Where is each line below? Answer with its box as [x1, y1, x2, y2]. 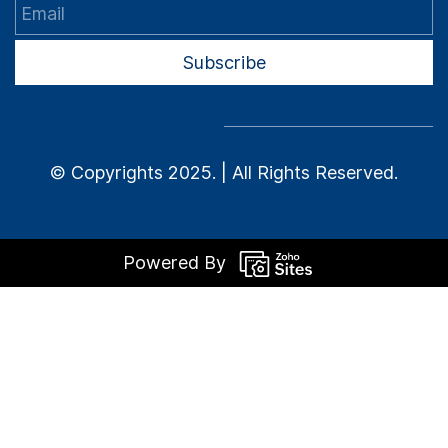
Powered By [122, 251, 226, 273]
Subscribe [182, 51, 266, 73]
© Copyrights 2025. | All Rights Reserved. [50, 161, 398, 183]
